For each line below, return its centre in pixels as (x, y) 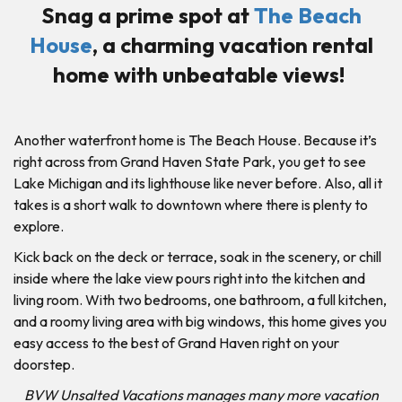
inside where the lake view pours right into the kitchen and (189, 278)
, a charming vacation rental (232, 44)
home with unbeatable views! (201, 74)
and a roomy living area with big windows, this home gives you (200, 321)
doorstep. (44, 364)
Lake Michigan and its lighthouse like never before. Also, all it (198, 183)
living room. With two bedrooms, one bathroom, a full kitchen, (200, 299)
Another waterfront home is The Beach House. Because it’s (195, 140)
